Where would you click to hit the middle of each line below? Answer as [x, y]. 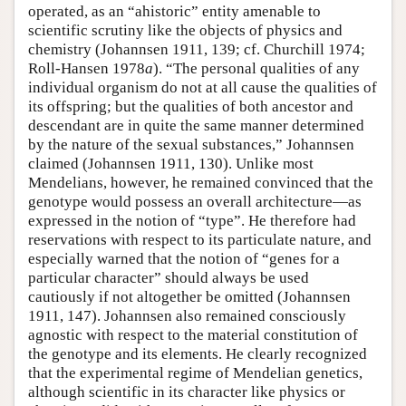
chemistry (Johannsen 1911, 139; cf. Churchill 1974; [197, 49]
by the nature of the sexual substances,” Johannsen [191, 144]
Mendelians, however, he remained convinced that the [201, 182]
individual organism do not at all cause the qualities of [203, 87]
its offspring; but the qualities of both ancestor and [191, 106]
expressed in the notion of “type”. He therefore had [192, 220]
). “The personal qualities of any [256, 68]
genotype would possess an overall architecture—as [195, 201]
